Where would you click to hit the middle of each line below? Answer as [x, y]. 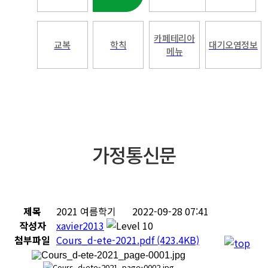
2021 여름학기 [86, 211]
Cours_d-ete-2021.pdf [106, 240]
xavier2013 [80, 226]
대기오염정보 [233, 45]
